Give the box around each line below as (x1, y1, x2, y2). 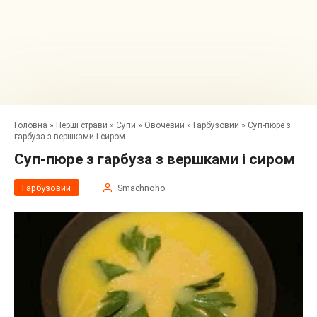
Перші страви (56, 120, 108, 130)
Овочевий (144, 120, 185, 130)
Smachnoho (117, 182, 166, 193)
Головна (14, 120, 47, 130)
